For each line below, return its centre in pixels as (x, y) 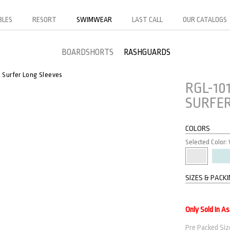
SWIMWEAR (94, 20)
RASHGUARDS (147, 52)
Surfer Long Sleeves (32, 75)
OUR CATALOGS (205, 20)
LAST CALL (147, 20)
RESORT (44, 20)
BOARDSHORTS (88, 52)
